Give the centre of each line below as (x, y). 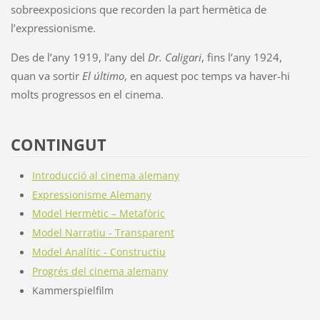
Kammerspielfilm (72, 291)
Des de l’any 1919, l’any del (79, 57)
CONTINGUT (58, 144)
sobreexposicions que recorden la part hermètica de (138, 9)
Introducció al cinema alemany (105, 176)
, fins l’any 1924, (241, 57)
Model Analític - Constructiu (99, 252)
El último (103, 75)
